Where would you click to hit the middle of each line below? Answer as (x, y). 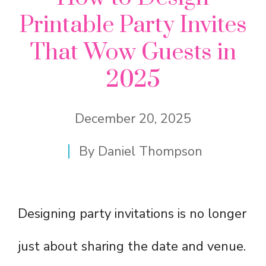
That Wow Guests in (133, 53)
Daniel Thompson (150, 152)
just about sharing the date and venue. (132, 247)
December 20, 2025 (133, 119)
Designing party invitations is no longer (132, 214)
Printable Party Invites (133, 26)
